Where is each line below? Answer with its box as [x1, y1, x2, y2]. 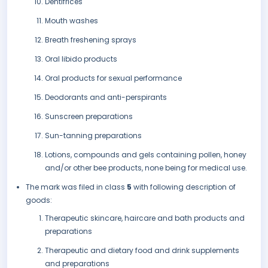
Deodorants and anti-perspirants [45, 92, 167, 103]
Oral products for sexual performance [45, 73, 182, 84]
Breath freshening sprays [45, 35, 136, 45]
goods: [26, 195, 52, 206]
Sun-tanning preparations [45, 130, 142, 141]
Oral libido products [45, 54, 117, 65]
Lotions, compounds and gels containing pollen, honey [45, 150, 246, 160]
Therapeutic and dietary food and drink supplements [45, 245, 239, 256]
